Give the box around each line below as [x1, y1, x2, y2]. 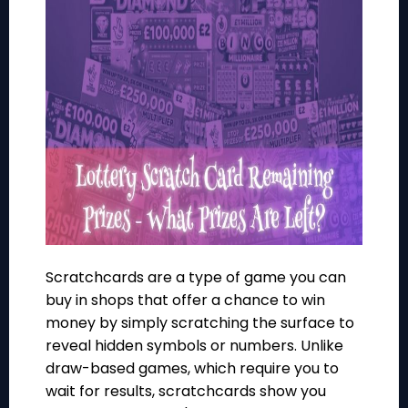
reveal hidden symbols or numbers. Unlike [46, 335, 343, 356]
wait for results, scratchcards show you [46, 381, 326, 402]
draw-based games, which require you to [46, 358, 339, 379]
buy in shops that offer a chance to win [46, 290, 325, 311]
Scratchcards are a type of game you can [46, 267, 346, 288]
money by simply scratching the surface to [46, 312, 354, 333]
